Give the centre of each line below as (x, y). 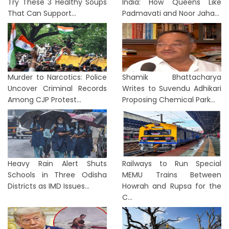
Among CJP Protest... (44, 100)
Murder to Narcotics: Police (57, 77)
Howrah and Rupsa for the (172, 186)
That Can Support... (42, 13)
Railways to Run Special (172, 164)
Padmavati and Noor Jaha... (171, 13)
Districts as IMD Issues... (49, 186)
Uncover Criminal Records (57, 88)
